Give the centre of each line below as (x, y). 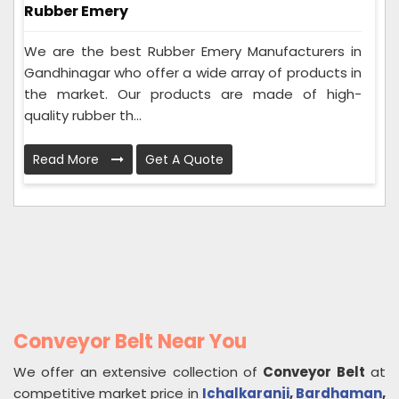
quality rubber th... (83, 116)
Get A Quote (184, 160)
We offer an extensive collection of (138, 372)
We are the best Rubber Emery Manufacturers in (193, 52)
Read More (68, 160)
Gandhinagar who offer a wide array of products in (193, 73)
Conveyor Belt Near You (130, 342)
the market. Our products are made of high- (193, 94)
